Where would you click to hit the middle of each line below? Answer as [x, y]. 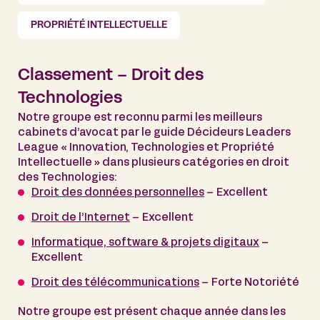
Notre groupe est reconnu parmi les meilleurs [140, 117]
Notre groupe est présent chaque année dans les [152, 312]
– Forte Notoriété [249, 282]
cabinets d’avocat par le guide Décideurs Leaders [154, 132]
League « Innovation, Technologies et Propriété [146, 147]
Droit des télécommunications [115, 282]
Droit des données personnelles [118, 192]
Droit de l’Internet [81, 217]
